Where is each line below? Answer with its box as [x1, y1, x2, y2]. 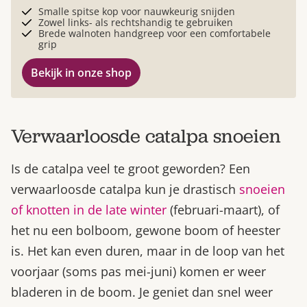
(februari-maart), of [167, 201, 280, 219]
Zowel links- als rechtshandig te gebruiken [38, 16, 233, 29]
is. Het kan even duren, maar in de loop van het [11, 243, 284, 260]
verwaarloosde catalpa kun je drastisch [11, 181, 239, 198]
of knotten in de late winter [11, 201, 167, 219]
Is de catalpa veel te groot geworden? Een [11, 160, 250, 177]
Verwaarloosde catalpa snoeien [11, 123, 281, 149]
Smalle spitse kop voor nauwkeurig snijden [38, 5, 235, 19]
